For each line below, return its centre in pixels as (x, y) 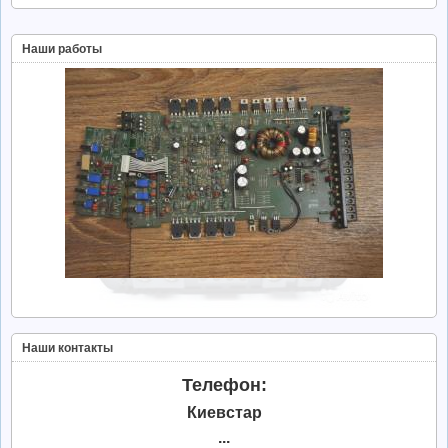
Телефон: (224, 385)
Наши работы (62, 49)
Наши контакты (67, 348)
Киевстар (224, 413)
